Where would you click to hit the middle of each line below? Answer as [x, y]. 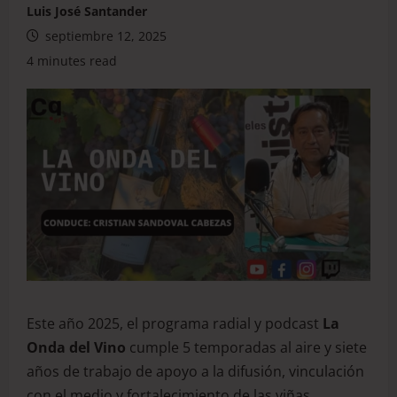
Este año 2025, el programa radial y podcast [175, 323]
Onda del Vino [76, 347]
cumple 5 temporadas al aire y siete [246, 347]
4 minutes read [72, 61]
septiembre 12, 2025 [104, 36]
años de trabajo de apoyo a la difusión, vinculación [195, 371]
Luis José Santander [87, 11]
